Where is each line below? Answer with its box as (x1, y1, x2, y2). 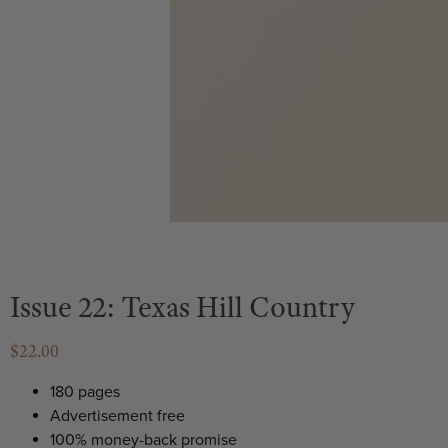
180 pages (50, 382, 120, 403)
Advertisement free (50, 406, 185, 427)
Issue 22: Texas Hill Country (10, 288, 355, 327)
